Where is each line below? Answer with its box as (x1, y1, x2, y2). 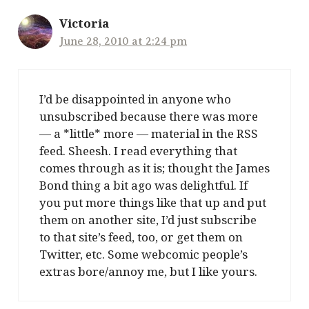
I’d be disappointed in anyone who (39, 90, 231, 107)
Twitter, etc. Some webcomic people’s (39, 246, 248, 262)
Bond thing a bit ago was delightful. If (39, 177, 248, 193)
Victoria (59, 15, 109, 32)
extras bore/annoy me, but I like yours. (39, 263, 257, 279)
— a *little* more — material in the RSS (39, 125, 258, 141)
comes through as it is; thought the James (39, 159, 270, 176)
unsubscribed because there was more (39, 108, 258, 124)
